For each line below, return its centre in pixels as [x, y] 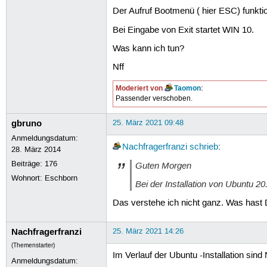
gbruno [27, 123]
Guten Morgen [163, 166]
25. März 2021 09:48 [148, 122]
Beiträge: [28, 164]
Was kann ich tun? [148, 49]
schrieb [204, 147]
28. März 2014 [36, 149]
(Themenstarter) [33, 245]
